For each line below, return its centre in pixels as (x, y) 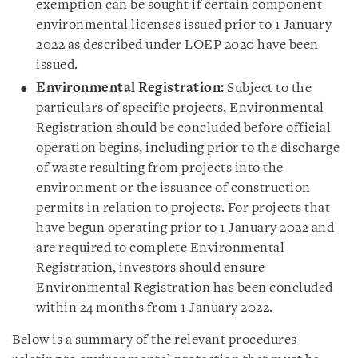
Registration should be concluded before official (183, 128)
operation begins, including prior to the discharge (188, 148)
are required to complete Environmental (160, 248)
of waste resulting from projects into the (160, 168)
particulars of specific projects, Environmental (180, 108)
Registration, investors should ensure (151, 268)
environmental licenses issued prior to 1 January (184, 25)
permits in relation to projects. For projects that (183, 208)
